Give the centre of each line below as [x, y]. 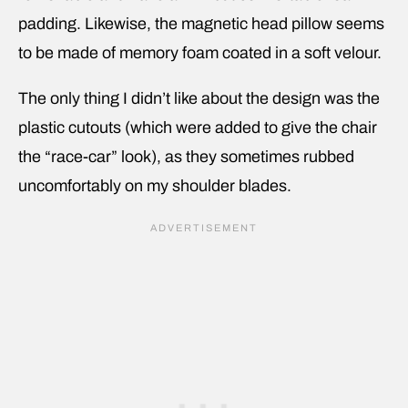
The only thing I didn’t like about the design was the [199, 98]
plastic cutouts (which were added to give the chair [198, 127]
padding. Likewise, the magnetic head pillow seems [201, 23]
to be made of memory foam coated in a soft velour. [200, 52]
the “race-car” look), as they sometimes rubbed [186, 156]
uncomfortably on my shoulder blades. [155, 185]
